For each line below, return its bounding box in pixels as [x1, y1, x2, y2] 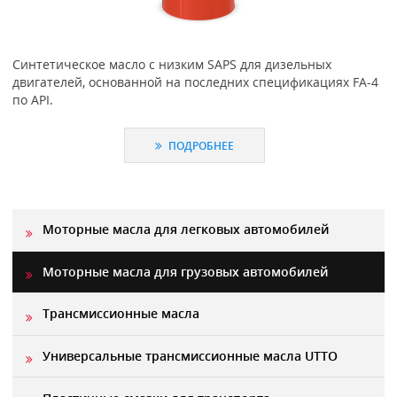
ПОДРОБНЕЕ [166, 138, 235, 153]
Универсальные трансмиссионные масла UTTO [42, 347, 338, 365]
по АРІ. [12, 90, 53, 108]
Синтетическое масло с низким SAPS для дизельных [12, 55, 331, 73]
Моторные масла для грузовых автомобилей [42, 262, 328, 280]
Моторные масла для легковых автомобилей [42, 221, 329, 238]
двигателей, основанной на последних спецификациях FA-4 [12, 73, 378, 90]
